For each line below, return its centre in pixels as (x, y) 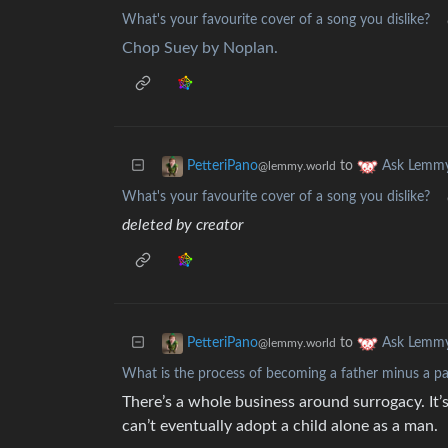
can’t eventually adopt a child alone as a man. (280, 426)
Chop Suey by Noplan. (200, 48)
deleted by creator (182, 225)
